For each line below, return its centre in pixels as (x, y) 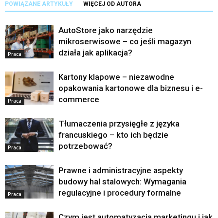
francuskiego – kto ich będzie (113, 135)
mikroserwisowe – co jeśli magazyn (125, 41)
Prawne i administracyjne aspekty (121, 170)
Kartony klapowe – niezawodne (116, 77)
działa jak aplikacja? (95, 52)
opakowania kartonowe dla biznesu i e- (131, 88)
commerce (79, 99)
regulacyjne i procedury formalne (120, 192)
